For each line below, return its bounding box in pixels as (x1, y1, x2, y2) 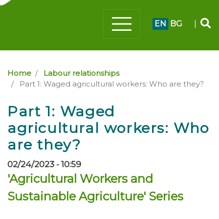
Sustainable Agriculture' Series (7, 189, 183, 203)
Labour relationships (44, 68, 119, 78)
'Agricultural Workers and (7, 171, 153, 186)
